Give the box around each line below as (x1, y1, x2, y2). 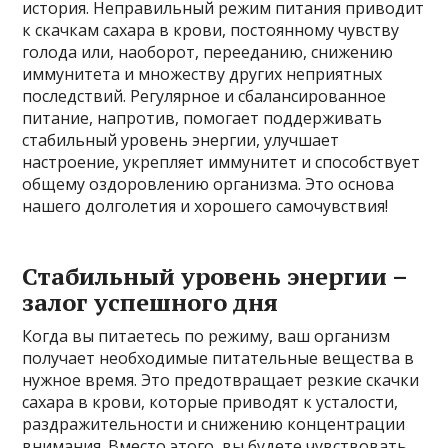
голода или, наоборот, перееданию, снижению (22, 41, 394, 64)
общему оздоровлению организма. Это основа (22, 173, 395, 196)
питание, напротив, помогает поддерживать (22, 107, 383, 130)
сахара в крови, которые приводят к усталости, (22, 391, 399, 414)
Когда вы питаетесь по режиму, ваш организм (22, 325, 391, 348)
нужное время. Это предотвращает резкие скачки (22, 369, 420, 392)
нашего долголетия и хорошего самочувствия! (22, 195, 389, 218)
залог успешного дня (22, 286, 279, 319)
